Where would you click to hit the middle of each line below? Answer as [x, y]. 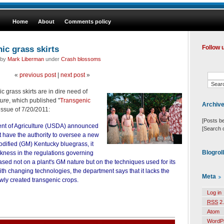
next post [72, 75]
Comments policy [88, 21]
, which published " [34, 100]
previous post [37, 75]
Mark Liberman [26, 59]
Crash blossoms [81, 59]
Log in [214, 193]
